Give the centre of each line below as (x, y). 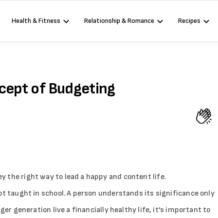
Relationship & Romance (119, 21)
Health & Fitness (36, 21)
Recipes (189, 21)
